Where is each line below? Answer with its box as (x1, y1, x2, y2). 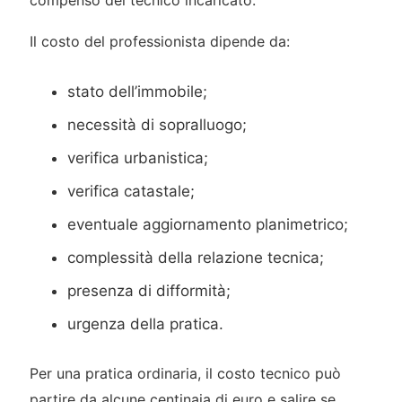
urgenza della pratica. (67, 314, 224, 333)
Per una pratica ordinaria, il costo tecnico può (29, 364, 341, 383)
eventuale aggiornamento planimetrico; (67, 214, 349, 233)
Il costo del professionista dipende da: (29, 32, 290, 51)
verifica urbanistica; (67, 148, 209, 167)
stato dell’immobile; (67, 82, 208, 100)
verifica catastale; (67, 181, 196, 200)
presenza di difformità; (67, 281, 232, 300)
